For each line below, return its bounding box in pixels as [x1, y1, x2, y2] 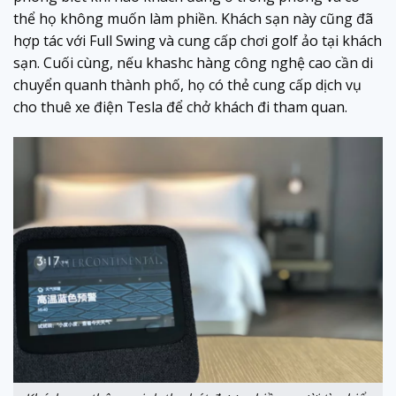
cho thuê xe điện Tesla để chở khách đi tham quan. [13, 96, 347, 117]
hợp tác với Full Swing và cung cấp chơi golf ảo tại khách [13, 30, 382, 50]
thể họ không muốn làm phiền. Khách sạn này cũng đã [13, 8, 373, 28]
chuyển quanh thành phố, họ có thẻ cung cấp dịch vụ [13, 74, 362, 95]
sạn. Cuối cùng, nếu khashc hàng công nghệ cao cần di [13, 52, 373, 72]
